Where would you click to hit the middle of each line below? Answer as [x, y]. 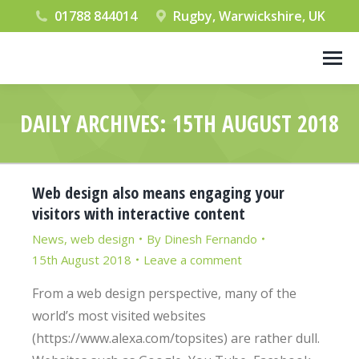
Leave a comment [193, 260]
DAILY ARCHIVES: [96, 123]
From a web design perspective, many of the [164, 293]
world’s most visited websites [119, 316]
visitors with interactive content [139, 214]
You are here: [220, 150]
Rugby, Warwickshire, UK [250, 16]
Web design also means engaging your [158, 193]
